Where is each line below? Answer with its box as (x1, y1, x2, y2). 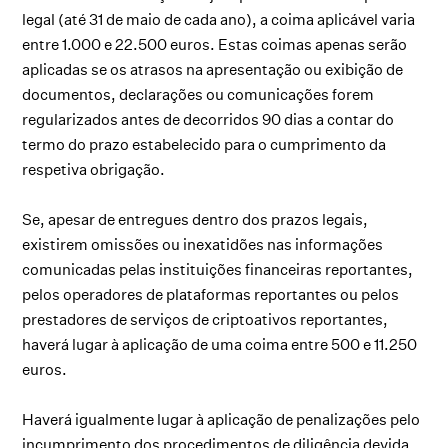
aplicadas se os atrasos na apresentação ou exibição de (22, 59, 404, 79)
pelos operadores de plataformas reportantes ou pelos (22, 284, 400, 304)
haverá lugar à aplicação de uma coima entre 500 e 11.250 (22, 334, 418, 354)
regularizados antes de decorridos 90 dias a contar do (22, 109, 395, 129)
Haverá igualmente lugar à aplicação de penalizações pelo (22, 409, 421, 429)
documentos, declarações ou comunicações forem (22, 84, 375, 104)
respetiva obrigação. (22, 159, 166, 179)
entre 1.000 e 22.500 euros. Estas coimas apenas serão (22, 34, 408, 54)
